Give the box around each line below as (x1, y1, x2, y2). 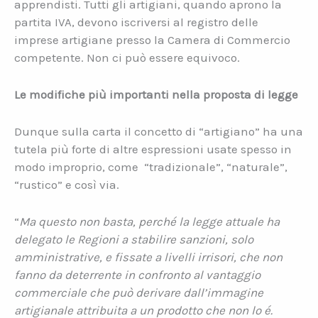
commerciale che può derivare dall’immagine (14, 285, 263, 300)
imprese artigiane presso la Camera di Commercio (14, 32, 290, 47)
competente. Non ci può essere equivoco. (14, 50, 240, 65)
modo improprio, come (14, 160, 138, 174)
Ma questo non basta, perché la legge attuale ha (19, 214, 280, 229)
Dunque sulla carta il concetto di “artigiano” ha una (14, 124, 303, 138)
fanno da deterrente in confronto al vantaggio (14, 268, 261, 283)
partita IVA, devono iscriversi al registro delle (14, 14, 258, 29)
